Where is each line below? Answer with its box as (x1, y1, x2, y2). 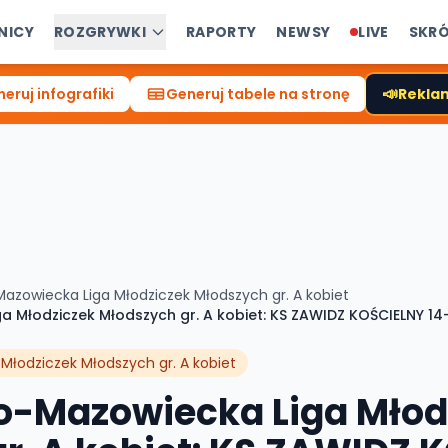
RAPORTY (186, 22, 257, 42)
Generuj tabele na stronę (165, 84, 350, 104)
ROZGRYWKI (53, 22, 146, 42)
